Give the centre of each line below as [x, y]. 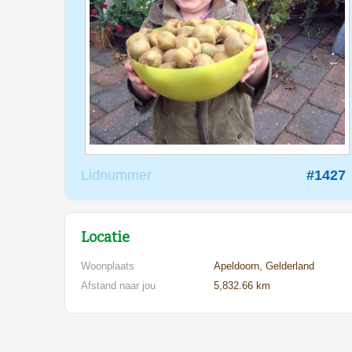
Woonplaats [108, 266]
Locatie [105, 238]
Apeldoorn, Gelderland [264, 266]
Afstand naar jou [118, 286]
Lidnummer [116, 176]
